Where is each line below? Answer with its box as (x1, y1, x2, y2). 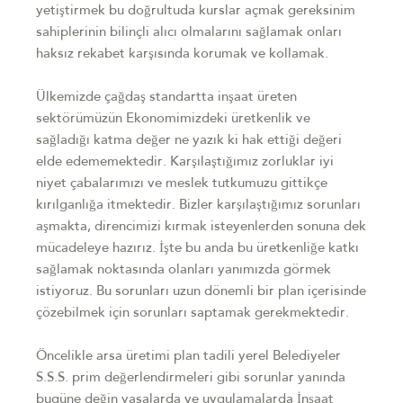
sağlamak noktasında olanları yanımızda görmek (36, 264, 331, 278)
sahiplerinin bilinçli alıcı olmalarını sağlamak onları (36, 26, 342, 40)
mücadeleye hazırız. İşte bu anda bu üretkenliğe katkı (36, 242, 359, 256)
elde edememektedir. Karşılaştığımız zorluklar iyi (36, 156, 334, 170)
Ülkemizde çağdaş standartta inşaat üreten (36, 91, 297, 105)
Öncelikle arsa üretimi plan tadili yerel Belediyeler (36, 350, 341, 364)
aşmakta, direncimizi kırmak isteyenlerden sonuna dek (36, 220, 366, 235)
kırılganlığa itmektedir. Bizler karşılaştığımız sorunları (36, 199, 361, 213)
